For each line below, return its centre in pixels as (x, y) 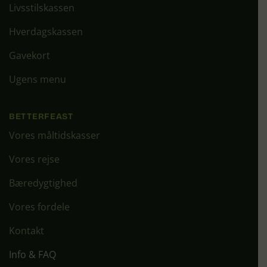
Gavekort (30, 56)
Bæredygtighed (43, 183)
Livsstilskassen (42, 8)
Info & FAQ (32, 255)
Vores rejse (34, 159)
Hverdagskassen (46, 32)
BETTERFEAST (41, 116)
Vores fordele (39, 207)
